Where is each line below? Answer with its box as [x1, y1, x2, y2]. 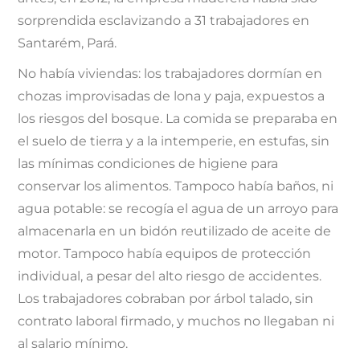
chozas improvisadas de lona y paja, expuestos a [18, 88, 325, 104]
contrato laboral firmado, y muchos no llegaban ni [18, 313, 335, 329]
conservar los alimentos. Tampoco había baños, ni [18, 178, 334, 194]
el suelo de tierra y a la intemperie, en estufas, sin [18, 133, 330, 149]
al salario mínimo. [18, 335, 129, 351]
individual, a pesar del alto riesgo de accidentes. [18, 268, 322, 284]
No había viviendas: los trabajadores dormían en [18, 65, 323, 81]
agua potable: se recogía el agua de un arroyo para [18, 200, 339, 216]
